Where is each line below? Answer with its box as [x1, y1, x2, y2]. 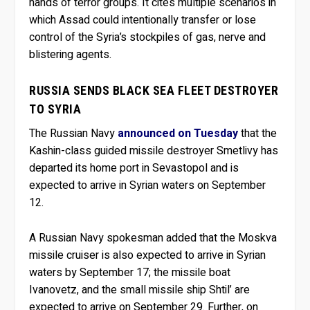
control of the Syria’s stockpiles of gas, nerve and [29, 28, 266, 46]
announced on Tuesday [118, 125, 239, 143]
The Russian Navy [29, 125, 118, 143]
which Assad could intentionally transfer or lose [29, 11, 257, 28]
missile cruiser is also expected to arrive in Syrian [29, 246, 266, 264]
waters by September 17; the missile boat [29, 264, 231, 281]
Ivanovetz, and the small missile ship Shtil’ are [29, 281, 250, 298]
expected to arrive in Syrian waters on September [29, 177, 266, 194]
